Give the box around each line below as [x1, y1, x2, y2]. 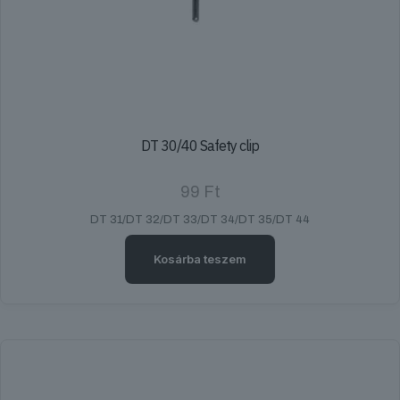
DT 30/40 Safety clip [141, 136, 259, 154]
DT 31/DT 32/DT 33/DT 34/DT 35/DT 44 [90, 212, 310, 226]
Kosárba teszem [154, 251, 246, 266]
